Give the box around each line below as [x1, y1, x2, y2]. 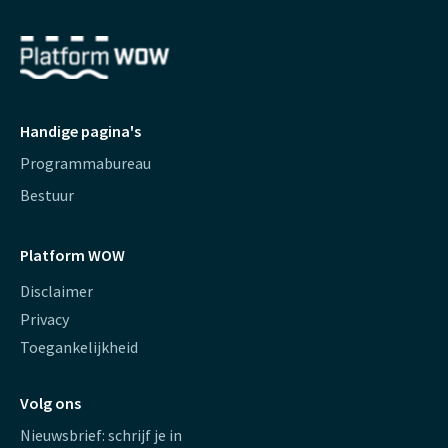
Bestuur [20, 184, 74, 205]
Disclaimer [20, 280, 93, 301]
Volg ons [20, 392, 81, 413]
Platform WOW [20, 244, 125, 265]
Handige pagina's [20, 120, 141, 141]
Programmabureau [20, 152, 151, 173]
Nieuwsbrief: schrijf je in [20, 424, 182, 445]
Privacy [20, 308, 69, 329]
